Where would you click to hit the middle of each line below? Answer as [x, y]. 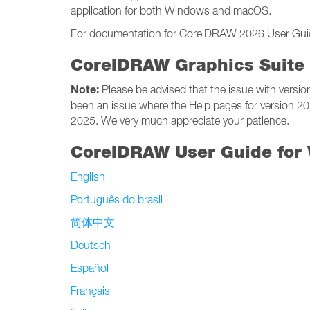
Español [90, 268]
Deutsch [91, 245]
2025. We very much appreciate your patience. [180, 120]
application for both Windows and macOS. [171, 10]
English [88, 176]
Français [90, 291]
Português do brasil [117, 199]
